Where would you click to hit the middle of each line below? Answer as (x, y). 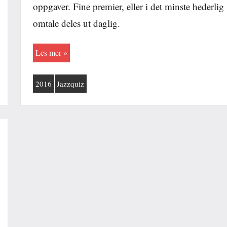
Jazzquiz (71, 83)
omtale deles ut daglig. (77, 23)
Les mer (48, 53)
